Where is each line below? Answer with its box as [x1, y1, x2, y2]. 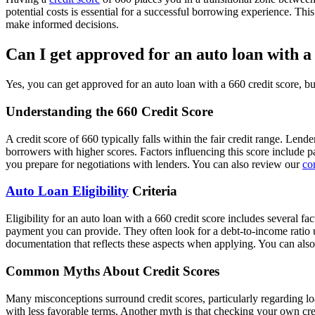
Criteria [129, 184, 177, 199]
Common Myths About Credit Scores [6, 263, 219, 278]
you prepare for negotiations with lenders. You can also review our [6, 157, 302, 170]
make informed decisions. [6, 18, 119, 31]
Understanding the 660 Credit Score [6, 103, 213, 119]
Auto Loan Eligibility [6, 184, 129, 199]
